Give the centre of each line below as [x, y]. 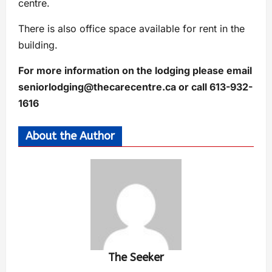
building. [38, 45]
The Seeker [136, 258]
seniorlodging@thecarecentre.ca [97, 87]
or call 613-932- [214, 87]
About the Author [70, 136]
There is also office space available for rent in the [131, 29]
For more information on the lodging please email [135, 71]
